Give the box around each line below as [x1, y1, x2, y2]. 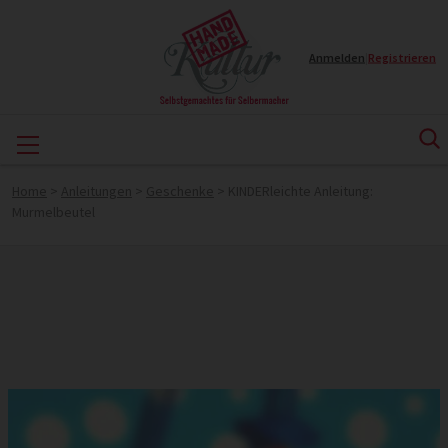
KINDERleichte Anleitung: [228, 182, 373, 200]
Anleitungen [61, 182, 132, 200]
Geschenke [146, 182, 214, 200]
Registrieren [368, 49, 436, 65]
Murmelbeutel [12, 203, 95, 221]
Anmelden [309, 49, 365, 65]
